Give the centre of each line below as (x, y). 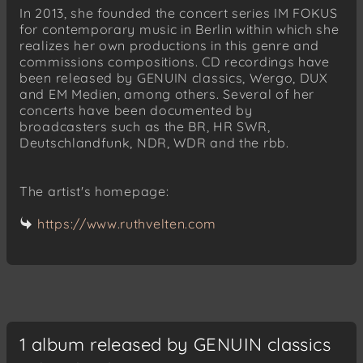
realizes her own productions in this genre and (169, 45)
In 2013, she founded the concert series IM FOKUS (179, 13)
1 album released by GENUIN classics (175, 344)
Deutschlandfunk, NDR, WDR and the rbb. (154, 142)
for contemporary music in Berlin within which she (179, 29)
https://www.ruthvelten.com (127, 223)
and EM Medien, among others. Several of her (167, 94)
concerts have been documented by (136, 110)
